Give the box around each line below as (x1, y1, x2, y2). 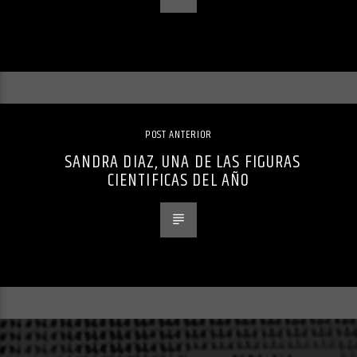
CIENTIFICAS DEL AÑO (107, 167, 250, 195)
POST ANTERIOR (144, 126, 213, 144)
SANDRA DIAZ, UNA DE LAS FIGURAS (64, 148, 301, 177)
